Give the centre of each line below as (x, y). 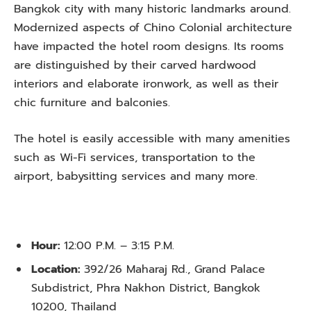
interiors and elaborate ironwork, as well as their (146, 84)
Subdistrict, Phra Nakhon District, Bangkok (146, 288)
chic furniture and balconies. (92, 103)
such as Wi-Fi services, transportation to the (135, 157)
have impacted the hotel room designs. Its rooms (149, 47)
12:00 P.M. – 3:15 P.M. (119, 246)
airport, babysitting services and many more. (136, 176)
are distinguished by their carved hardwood (135, 66)
